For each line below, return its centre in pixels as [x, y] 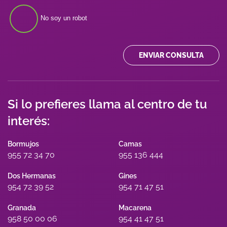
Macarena [135, 208]
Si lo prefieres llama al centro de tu [107, 104]
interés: [29, 121]
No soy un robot [64, 18]
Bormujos [23, 144]
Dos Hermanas [32, 176]
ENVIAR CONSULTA [171, 55]
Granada [22, 208]
